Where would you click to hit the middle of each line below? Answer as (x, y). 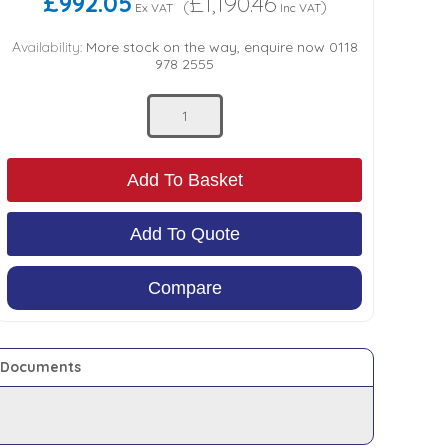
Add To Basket (184, 180)
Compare (184, 288)
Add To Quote (184, 234)
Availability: (46, 47)
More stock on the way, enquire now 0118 (219, 47)
